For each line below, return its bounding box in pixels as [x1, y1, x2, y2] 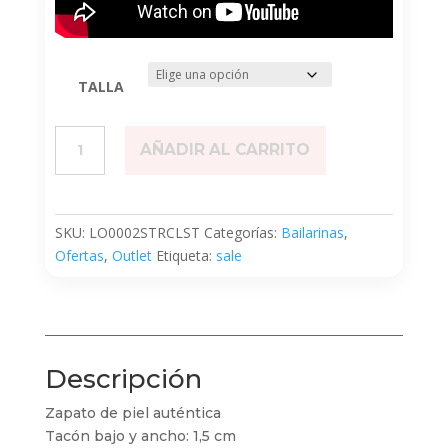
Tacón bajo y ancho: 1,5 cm [44, 426, 236, 445]
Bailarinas [280, 222, 344, 242]
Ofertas [54, 245, 104, 265]
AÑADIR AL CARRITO [140, 140, 311, 160]
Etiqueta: [155, 245, 216, 265]
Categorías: [203, 222, 281, 242]
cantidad [53, 172, 109, 192]
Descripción [44, 362, 202, 395]
